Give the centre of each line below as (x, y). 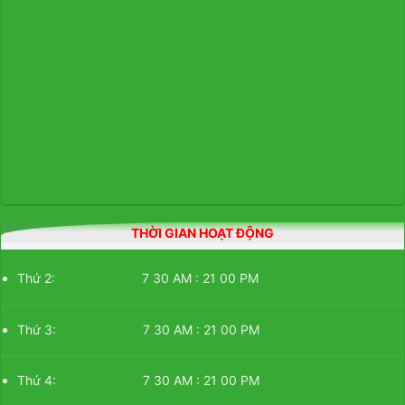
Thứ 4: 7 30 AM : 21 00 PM (139, 380)
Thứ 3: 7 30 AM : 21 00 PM (139, 329)
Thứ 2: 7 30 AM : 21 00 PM (138, 278)
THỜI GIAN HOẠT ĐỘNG (202, 233)
